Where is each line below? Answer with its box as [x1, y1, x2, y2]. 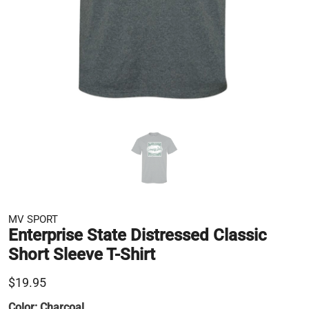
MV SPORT [8, 212, 58, 226]
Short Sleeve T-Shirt [8, 244, 155, 264]
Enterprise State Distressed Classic [8, 225, 267, 245]
